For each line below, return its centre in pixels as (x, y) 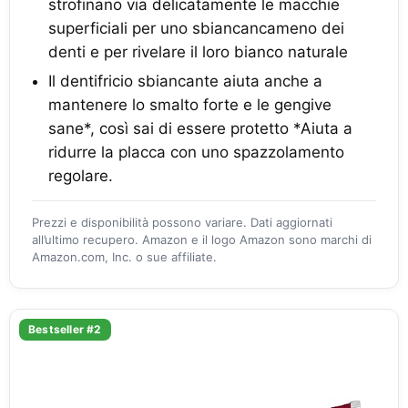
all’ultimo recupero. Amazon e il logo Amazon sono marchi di (202, 240)
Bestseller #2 (65, 329)
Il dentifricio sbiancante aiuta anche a (185, 81)
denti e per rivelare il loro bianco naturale (198, 52)
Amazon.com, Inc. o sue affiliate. (124, 257)
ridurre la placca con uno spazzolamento (196, 152)
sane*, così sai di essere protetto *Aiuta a (200, 128)
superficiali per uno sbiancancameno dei (196, 28)
